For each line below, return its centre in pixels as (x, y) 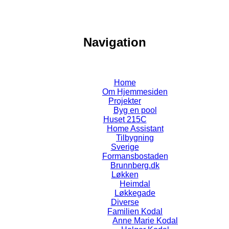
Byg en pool (135, 110)
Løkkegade (135, 193)
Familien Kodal (135, 211)
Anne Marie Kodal (145, 220)
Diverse (125, 202)
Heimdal (135, 184)
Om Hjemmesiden (135, 91)
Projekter (125, 101)
